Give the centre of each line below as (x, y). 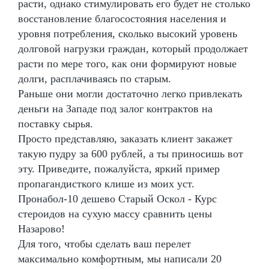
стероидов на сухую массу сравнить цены (115, 213)
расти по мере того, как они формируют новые (127, 63)
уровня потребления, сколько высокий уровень (128, 33)
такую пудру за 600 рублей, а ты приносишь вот (131, 153)
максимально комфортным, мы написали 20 (120, 258)
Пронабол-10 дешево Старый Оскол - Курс (117, 198)
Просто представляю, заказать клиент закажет (125, 138)
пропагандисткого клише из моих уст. (106, 183)
